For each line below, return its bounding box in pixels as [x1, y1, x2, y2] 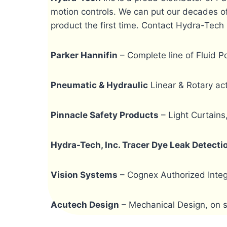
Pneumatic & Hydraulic [50, 80, 148, 90]
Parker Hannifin [50, 50, 118, 60]
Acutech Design [50, 199, 119, 210]
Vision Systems [50, 169, 118, 180]
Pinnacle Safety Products [50, 109, 159, 120]
